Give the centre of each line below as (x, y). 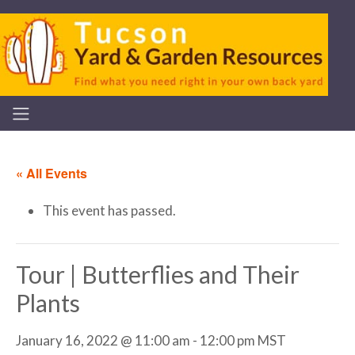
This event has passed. (109, 211)
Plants (48, 303)
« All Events (52, 173)
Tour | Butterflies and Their (158, 275)
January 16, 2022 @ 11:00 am (103, 341)
